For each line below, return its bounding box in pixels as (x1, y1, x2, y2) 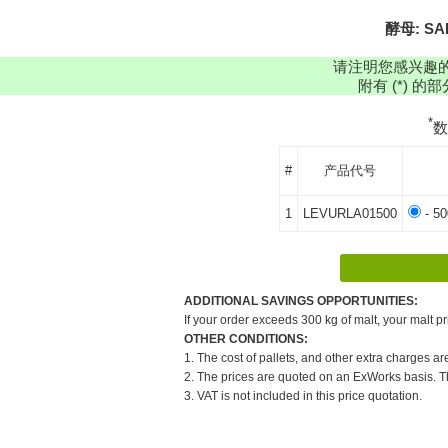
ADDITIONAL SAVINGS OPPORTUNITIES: (184, 293, 418, 308)
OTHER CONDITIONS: (184, 331, 308, 346)
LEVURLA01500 (303, 205, 397, 221)
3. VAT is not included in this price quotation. (184, 388, 422, 403)
